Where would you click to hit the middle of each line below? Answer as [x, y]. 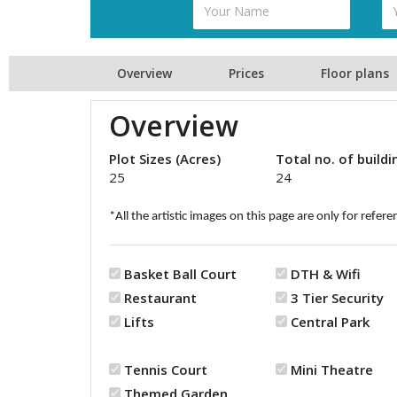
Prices [246, 73]
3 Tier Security [337, 298]
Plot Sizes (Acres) [165, 159]
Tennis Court [166, 370]
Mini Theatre [332, 370]
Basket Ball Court [180, 274]
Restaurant [160, 298]
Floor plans [355, 73]
